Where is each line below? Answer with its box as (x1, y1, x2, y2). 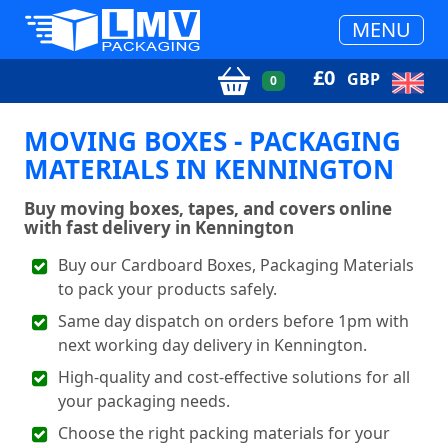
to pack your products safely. (58, 278, 278, 300)
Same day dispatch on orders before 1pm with (58, 310, 410, 332)
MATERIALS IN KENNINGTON (24, 151, 394, 187)
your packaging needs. (58, 390, 231, 412)
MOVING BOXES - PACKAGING (24, 123, 401, 159)
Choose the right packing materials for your (58, 422, 391, 444)
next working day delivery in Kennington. (58, 334, 368, 356)
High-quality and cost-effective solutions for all (58, 366, 411, 388)
